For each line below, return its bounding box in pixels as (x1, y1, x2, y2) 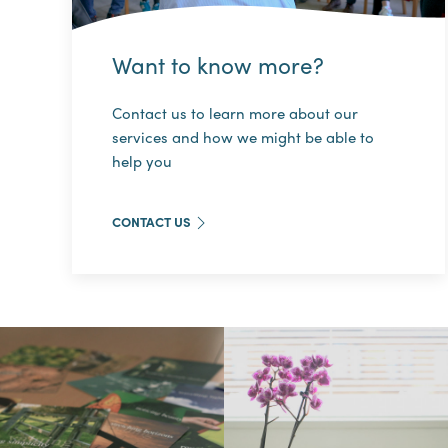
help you (112, 149, 172, 172)
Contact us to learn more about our (112, 101, 358, 124)
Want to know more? (112, 47, 324, 81)
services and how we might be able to (112, 125, 374, 148)
